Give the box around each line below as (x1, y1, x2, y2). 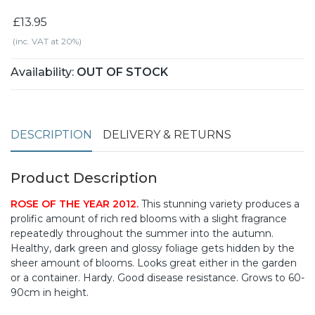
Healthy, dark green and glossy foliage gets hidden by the (11, 241, 295, 255)
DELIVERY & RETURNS (103, 127, 231, 141)
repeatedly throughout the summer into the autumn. (11, 226, 274, 240)
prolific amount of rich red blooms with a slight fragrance (11, 212, 287, 225)
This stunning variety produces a (139, 197, 300, 210)
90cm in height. (11, 285, 89, 299)
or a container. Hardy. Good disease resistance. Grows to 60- (11, 271, 304, 284)
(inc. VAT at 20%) (11, 35, 82, 46)
